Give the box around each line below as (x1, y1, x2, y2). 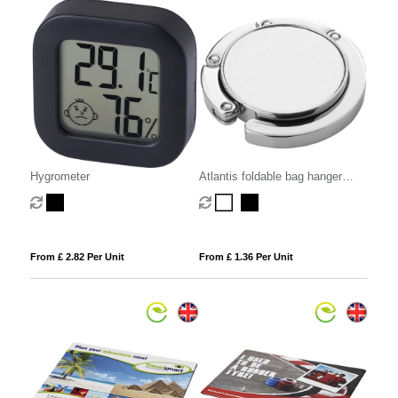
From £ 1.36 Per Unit (198, 251, 293, 262)
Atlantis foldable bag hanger (198, 169, 342, 183)
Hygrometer (29, 169, 90, 183)
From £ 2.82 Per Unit (29, 251, 124, 262)
